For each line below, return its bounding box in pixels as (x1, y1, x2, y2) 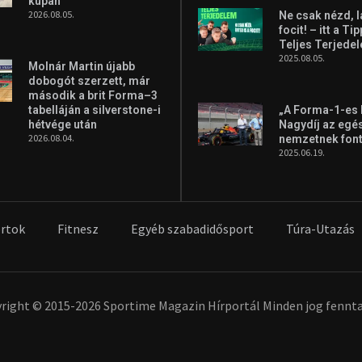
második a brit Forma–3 (28, 89, 158, 103)
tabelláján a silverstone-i (28, 103, 162, 117)
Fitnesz (57, 221, 99, 238)
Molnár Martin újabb (28, 60, 136, 74)
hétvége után (28, 118, 98, 132)
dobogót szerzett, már (28, 74, 151, 88)
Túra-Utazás (286, 221, 355, 238)
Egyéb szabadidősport (131, 221, 254, 238)
